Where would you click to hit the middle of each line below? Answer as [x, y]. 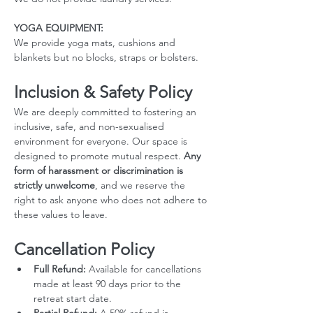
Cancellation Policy [84, 249]
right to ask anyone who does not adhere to [112, 200]
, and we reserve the [141, 185]
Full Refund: [60, 269]
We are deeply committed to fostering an [107, 112]
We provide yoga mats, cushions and [96, 43]
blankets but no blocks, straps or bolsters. [106, 57]
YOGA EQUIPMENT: [60, 28]
